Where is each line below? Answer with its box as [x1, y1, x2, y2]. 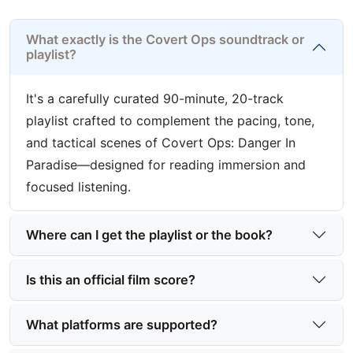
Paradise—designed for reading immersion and [26, 157, 306, 173]
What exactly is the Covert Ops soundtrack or [26, 32, 304, 47]
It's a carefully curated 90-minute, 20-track [26, 91, 284, 106]
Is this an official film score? [26, 271, 195, 288]
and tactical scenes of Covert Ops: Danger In [26, 135, 295, 150]
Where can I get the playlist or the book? [26, 226, 273, 243]
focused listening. [26, 179, 131, 195]
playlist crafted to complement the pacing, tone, [26, 113, 314, 128]
